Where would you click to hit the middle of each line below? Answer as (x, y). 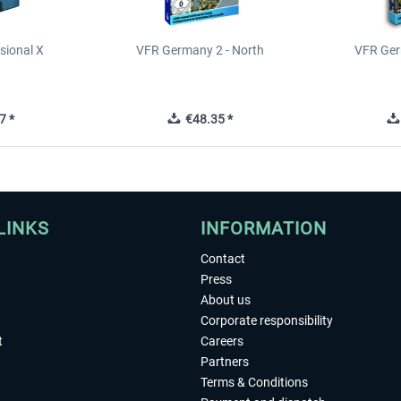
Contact (223, 259)
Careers (222, 341)
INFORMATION (264, 228)
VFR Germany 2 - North (200, 50)
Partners (225, 362)
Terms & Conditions (254, 382)
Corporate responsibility (267, 320)
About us (226, 300)
